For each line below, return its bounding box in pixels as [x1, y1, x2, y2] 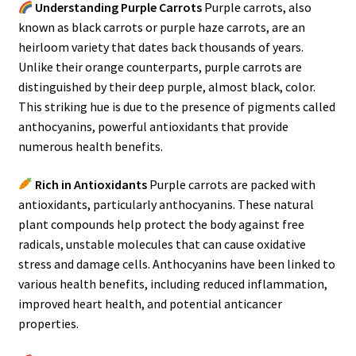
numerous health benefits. [17, 137, 163, 154]
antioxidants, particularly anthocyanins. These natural [17, 195, 314, 212]
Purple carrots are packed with [146, 176, 315, 192]
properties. [17, 315, 79, 331]
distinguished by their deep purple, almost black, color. [17, 78, 315, 95]
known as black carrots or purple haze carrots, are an [17, 18, 305, 35]
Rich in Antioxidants [34, 176, 147, 192]
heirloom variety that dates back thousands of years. [17, 38, 304, 55]
